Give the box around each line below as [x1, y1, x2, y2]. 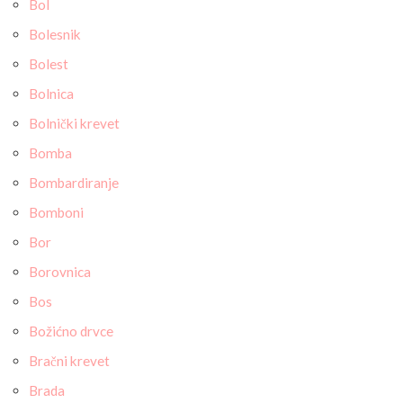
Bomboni [29, 204, 84, 220]
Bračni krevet [29, 353, 110, 369]
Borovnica [29, 264, 91, 280]
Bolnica [29, 85, 74, 102]
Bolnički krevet [29, 115, 120, 131]
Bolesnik [29, 26, 81, 42]
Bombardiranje [29, 175, 119, 191]
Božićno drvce [29, 323, 113, 339]
